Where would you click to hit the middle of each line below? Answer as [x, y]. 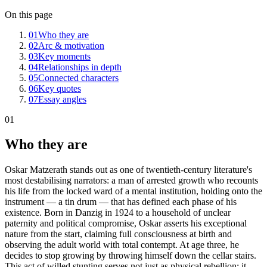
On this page [29, 14]
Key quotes [60, 88]
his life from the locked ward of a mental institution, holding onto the [133, 191]
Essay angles [62, 99]
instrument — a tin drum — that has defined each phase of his [121, 202]
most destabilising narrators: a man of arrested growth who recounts [131, 181]
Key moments [64, 56]
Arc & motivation [71, 45]
